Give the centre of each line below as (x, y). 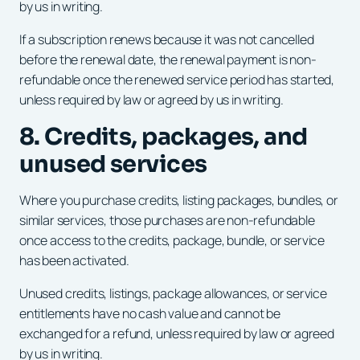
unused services (113, 164)
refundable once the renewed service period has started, (177, 79)
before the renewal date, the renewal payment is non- (168, 59)
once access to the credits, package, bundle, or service (172, 240)
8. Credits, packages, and (164, 136)
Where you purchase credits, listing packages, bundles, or (179, 200)
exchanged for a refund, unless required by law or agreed (177, 333)
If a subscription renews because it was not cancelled (167, 39)
